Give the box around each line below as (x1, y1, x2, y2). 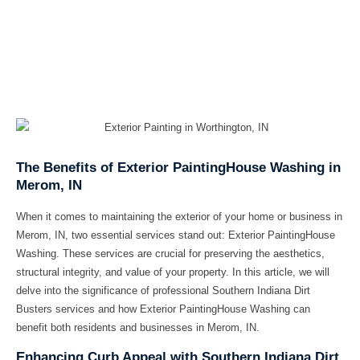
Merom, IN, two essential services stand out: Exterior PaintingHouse (16, 229, 335, 242)
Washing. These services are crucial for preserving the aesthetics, (16, 247, 325, 260)
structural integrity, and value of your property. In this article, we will (16, 266, 329, 279)
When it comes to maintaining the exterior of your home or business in (16, 211, 342, 223)
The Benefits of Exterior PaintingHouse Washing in (16, 160, 341, 176)
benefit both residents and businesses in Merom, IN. (16, 321, 260, 334)
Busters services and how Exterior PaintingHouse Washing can (16, 303, 310, 316)
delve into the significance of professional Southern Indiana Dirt (16, 284, 310, 297)
